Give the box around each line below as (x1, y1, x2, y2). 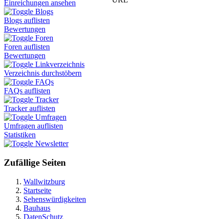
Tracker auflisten (4, 104, 55, 113)
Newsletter (35, 139, 68, 148)
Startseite (23, 186, 51, 195)
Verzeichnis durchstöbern (4, 69, 82, 78)
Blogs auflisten (4, 16, 50, 25)
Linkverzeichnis (35, 60, 85, 69)
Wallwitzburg (23, 177, 65, 186)
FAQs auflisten (4, 87, 50, 95)
